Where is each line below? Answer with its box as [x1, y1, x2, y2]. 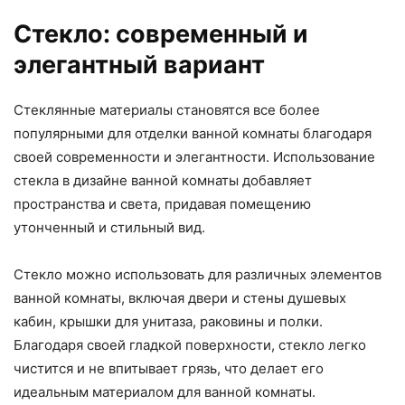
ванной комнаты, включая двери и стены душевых [14, 289, 346, 307]
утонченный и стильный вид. [14, 219, 205, 237]
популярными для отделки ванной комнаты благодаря [14, 125, 372, 143]
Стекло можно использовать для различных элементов [14, 266, 381, 284]
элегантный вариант [14, 50, 265, 80]
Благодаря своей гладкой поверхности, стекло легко [14, 336, 366, 354]
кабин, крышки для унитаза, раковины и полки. [14, 313, 323, 331]
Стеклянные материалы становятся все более [14, 101, 320, 119]
